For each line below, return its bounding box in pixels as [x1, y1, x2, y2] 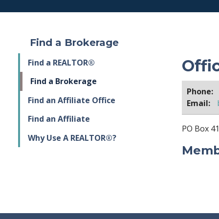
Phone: [187, 86, 213, 97]
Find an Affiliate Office [28, 94, 115, 106]
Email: [187, 97, 210, 109]
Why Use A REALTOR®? [28, 132, 116, 143]
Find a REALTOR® [28, 57, 95, 68]
